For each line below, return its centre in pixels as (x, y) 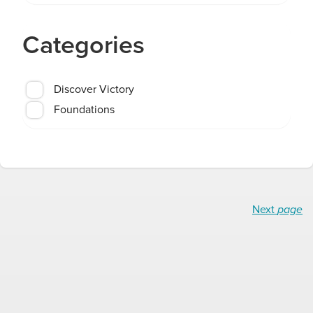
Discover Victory (94, 89)
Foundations (84, 109)
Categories (83, 44)
